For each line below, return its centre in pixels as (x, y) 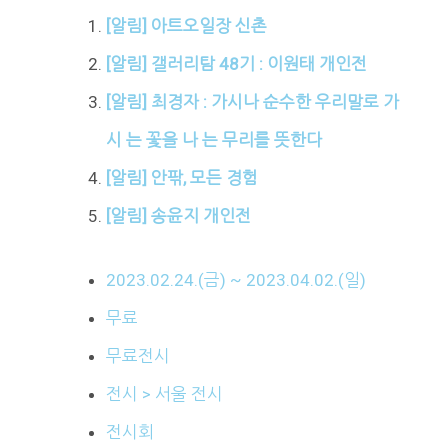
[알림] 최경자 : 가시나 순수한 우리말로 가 (252, 102)
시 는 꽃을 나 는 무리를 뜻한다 (213, 140)
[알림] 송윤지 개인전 (178, 216)
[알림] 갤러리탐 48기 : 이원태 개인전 (236, 64)
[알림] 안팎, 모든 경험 (181, 178)
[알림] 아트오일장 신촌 (186, 26)
